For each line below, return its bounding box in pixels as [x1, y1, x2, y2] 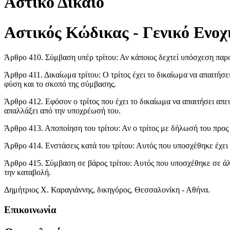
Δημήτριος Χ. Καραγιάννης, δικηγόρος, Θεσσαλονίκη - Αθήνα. [4, 185, 210, 195]
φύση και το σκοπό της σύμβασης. [4, 80, 116, 89]
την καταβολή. [4, 168, 51, 177]
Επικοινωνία [4, 204, 56, 216]
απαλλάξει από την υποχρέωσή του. [4, 106, 121, 116]
